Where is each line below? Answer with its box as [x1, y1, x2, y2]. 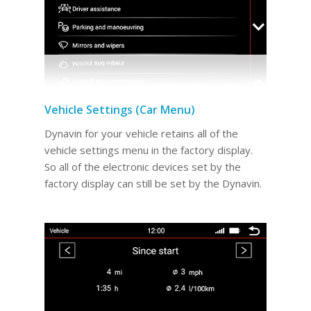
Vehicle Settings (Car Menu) [44, 101, 195, 117]
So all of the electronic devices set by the [44, 159, 241, 174]
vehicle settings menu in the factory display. [44, 142, 253, 157]
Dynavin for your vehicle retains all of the [44, 126, 238, 140]
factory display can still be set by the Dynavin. [44, 176, 262, 190]
